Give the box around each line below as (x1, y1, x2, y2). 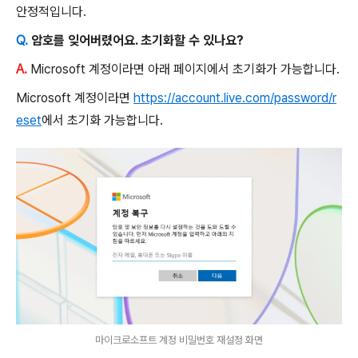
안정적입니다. (16, 3, 86, 19)
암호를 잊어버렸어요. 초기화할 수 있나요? (31, 32, 244, 48)
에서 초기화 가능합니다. (42, 112, 163, 128)
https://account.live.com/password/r (133, 89, 336, 105)
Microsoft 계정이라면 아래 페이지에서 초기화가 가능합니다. (27, 61, 340, 77)
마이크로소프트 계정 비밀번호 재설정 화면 (95, 334, 263, 347)
